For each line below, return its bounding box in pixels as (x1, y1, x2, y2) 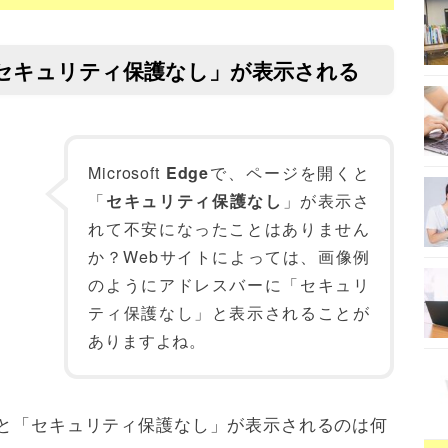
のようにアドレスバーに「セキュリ (88, 273, 370, 296)
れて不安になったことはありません (88, 217, 370, 240)
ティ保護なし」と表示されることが (88, 301, 370, 324)
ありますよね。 (88, 329, 207, 352)
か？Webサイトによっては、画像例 (88, 245, 370, 268)
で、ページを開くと (209, 161, 370, 184)
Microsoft (88, 161, 166, 184)
